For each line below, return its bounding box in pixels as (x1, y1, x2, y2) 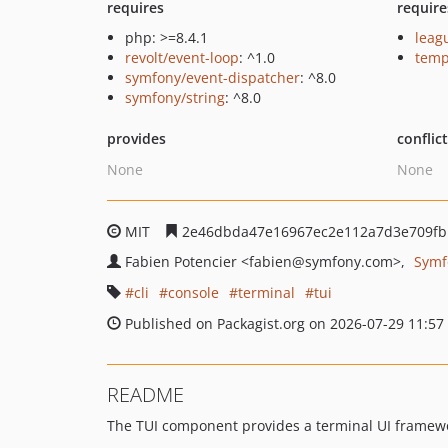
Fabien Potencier (125, 252, 241, 271)
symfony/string (125, 88, 225, 107)
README (107, 381, 184, 408)
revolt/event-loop (125, 48, 239, 67)
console (168, 283, 219, 302)
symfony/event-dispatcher (125, 68, 300, 87)
